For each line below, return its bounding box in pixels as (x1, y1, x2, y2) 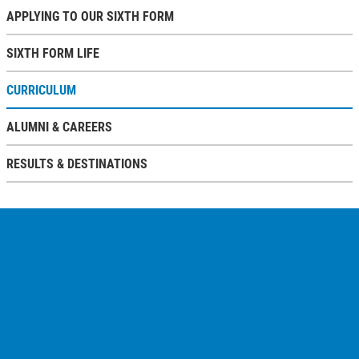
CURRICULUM (6, 81, 76, 98)
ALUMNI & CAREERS (6, 118, 112, 135)
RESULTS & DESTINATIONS (6, 155, 147, 171)
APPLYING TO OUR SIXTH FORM (6, 7, 174, 24)
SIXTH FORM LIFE (6, 44, 99, 61)
